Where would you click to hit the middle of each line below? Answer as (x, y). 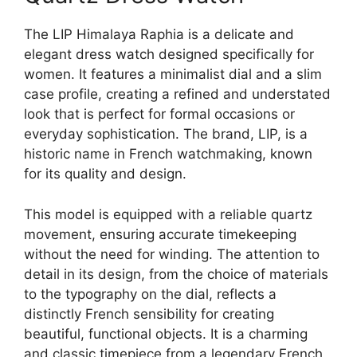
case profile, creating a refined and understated (177, 94)
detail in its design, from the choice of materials (176, 274)
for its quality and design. (105, 174)
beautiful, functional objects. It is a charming (166, 333)
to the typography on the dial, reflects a (150, 294)
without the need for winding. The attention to (172, 254)
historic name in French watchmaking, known (168, 154)
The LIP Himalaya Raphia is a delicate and (159, 35)
